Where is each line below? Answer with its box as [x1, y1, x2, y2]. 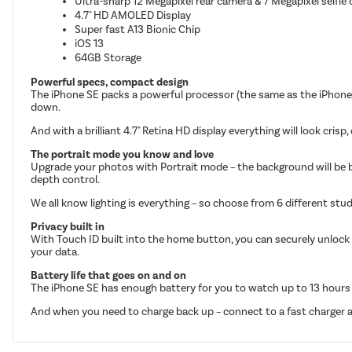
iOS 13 [75, 36, 104, 50]
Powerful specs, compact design [31, 75, 189, 89]
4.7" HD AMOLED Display [75, 8, 192, 22]
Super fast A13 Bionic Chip [75, 22, 201, 36]
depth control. [31, 172, 101, 186]
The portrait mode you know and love [31, 147, 214, 161]
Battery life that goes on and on [31, 268, 187, 282]
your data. [31, 244, 80, 258]
